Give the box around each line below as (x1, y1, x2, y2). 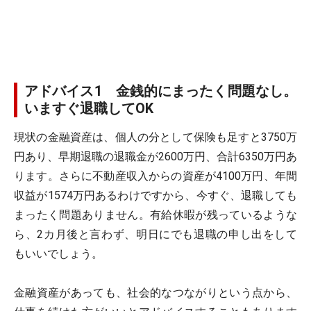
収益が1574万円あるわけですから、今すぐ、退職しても (14, 189, 297, 202)
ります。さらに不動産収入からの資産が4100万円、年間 (14, 169, 297, 183)
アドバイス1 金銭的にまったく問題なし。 (24, 83, 297, 99)
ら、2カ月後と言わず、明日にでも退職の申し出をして (14, 228, 297, 241)
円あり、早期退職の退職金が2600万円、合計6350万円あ (14, 150, 297, 163)
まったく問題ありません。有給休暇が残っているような (14, 208, 297, 221)
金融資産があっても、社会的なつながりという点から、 (14, 286, 297, 299)
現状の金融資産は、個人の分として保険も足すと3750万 (14, 131, 297, 144)
